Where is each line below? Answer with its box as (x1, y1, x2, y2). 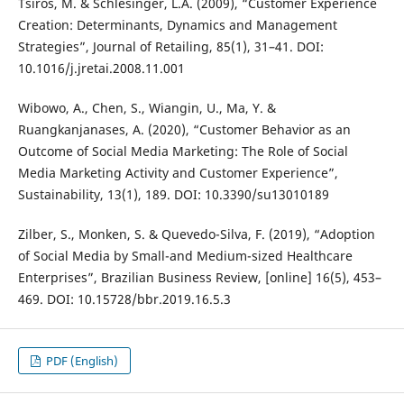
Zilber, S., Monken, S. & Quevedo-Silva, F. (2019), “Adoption (17, 225, 375, 243)
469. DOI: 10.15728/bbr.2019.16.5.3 (17, 289, 231, 308)
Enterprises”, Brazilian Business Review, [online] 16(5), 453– (17, 268, 381, 286)
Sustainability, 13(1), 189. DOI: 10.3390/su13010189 (17, 185, 329, 203)
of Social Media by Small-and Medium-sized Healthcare (17, 246, 353, 264)
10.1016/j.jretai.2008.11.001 (17, 59, 185, 77)
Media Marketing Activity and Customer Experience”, (17, 163, 338, 181)
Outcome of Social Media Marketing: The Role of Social (17, 142, 348, 160)
